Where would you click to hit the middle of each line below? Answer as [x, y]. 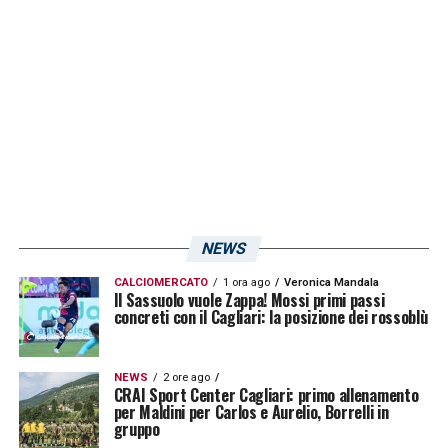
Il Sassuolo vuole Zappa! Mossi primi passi [249, 299]
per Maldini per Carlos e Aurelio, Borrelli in [251, 411]
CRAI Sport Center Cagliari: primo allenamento [266, 394]
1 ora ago [246, 282]
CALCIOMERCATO [160, 282]
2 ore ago [186, 377]
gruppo [136, 428]
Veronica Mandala [331, 282]
